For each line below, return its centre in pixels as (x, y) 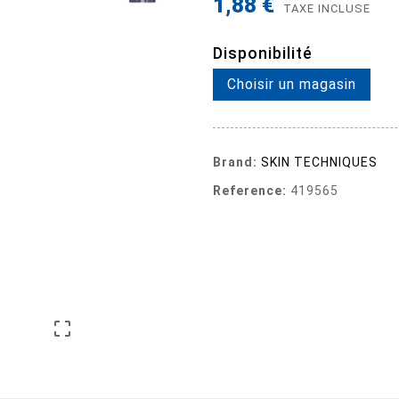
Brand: (235, 162)
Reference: (250, 190)
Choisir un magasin (292, 84)
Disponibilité (263, 53)
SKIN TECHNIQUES (319, 162)
